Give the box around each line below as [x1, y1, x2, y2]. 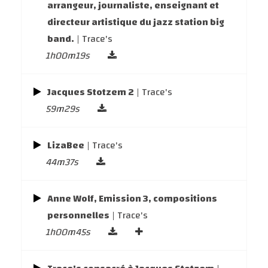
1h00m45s [45, 223, 90, 241]
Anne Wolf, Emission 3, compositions [47, 190, 217, 208]
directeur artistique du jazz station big [47, 13, 224, 31]
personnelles [47, 206, 109, 224]
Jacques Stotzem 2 [47, 83, 134, 101]
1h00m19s [45, 47, 90, 65]
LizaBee [47, 136, 84, 154]
